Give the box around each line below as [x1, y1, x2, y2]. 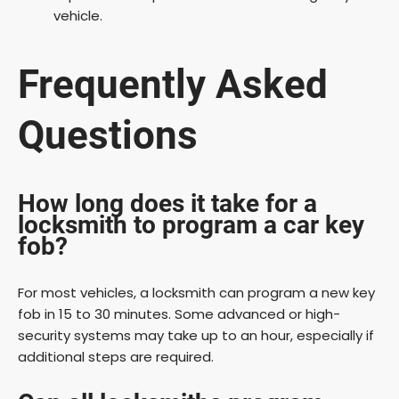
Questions [18, 111, 198, 159]
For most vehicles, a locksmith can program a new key [18, 283, 375, 303]
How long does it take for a [18, 189, 317, 219]
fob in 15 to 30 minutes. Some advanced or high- [18, 305, 340, 324]
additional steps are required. [18, 347, 214, 367]
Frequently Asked [18, 61, 328, 108]
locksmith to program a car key [18, 210, 364, 240]
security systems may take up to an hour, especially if [18, 326, 374, 346]
